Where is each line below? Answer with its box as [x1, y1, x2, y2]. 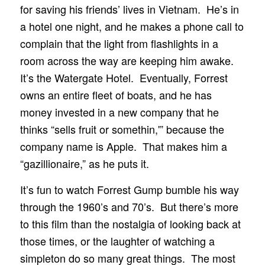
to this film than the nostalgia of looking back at [20, 216, 241, 232]
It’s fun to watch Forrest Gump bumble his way [20, 182, 239, 198]
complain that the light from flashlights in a [20, 35, 218, 51]
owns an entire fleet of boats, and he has [20, 86, 212, 102]
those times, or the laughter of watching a [20, 233, 215, 249]
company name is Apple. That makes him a [20, 138, 227, 154]
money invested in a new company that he [20, 104, 219, 119]
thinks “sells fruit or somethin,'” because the [20, 121, 224, 137]
